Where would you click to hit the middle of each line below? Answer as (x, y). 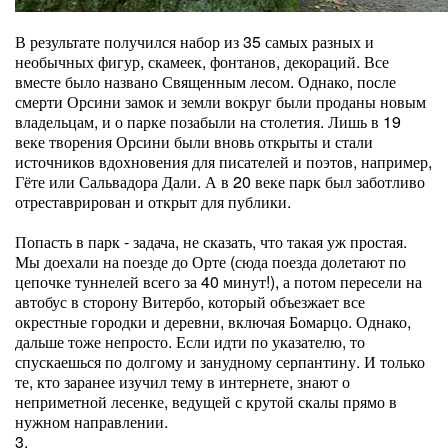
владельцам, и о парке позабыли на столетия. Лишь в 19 (208, 121)
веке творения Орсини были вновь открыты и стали (194, 141)
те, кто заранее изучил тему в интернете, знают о (182, 381)
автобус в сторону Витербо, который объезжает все (190, 301)
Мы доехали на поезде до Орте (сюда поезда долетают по (210, 261)
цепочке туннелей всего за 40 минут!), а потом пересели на (218, 281)
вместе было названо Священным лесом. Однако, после (205, 81)
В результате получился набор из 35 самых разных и (194, 41)
